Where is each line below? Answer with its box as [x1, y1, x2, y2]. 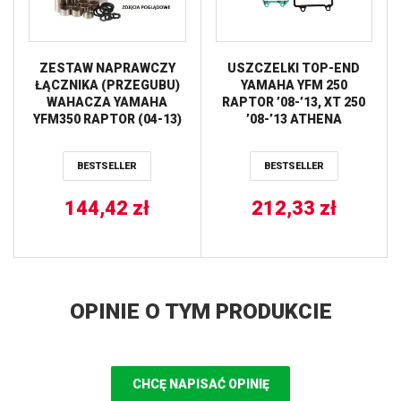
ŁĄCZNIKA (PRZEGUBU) [34, 77, 180, 92]
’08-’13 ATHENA [245, 111, 342, 126]
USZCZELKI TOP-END [227, 60, 361, 75]
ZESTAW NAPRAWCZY [38, 60, 175, 75]
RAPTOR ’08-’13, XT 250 [222, 94, 366, 109]
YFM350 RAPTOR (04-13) [32, 111, 182, 126]
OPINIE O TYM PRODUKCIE [69, 299, 332, 324]
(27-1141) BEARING [49, 128, 166, 143]
